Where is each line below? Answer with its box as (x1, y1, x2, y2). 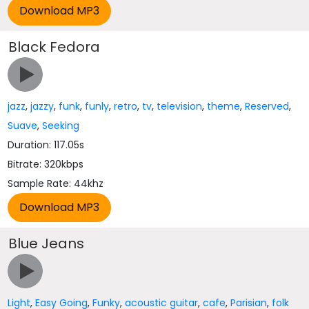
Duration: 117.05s (8, 138, 85, 152)
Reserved (245, 99, 290, 113)
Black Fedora (8, 37, 101, 57)
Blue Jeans (8, 234, 85, 253)
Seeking (42, 119, 80, 132)
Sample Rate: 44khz (8, 177, 104, 190)
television (157, 99, 203, 113)
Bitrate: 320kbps (8, 157, 84, 171)
